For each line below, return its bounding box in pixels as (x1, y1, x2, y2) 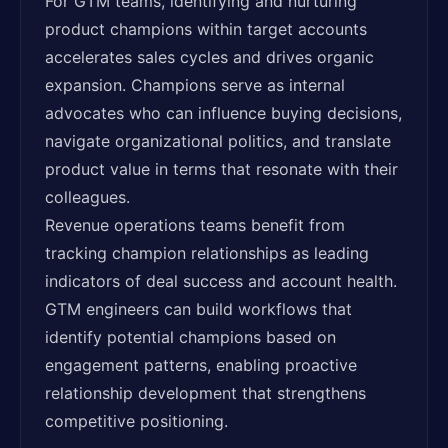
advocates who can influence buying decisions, (45, 103, 402, 123)
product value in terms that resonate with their (45, 159, 398, 179)
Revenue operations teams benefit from (45, 215, 345, 235)
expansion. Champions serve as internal (45, 75, 345, 95)
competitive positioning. (45, 411, 228, 431)
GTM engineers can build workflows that (45, 299, 352, 319)
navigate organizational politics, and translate (45, 131, 391, 151)
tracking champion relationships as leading (45, 243, 369, 263)
